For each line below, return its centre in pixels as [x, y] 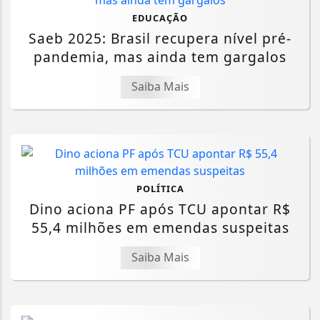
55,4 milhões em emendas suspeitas [160, 228]
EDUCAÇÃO [160, 18]
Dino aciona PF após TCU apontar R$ [160, 209]
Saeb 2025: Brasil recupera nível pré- [160, 39]
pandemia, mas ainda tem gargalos [160, 57]
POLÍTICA [160, 189]
